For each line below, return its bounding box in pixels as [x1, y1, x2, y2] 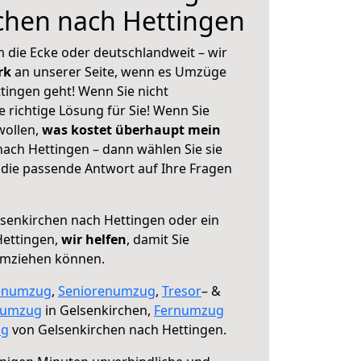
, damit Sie [127, 230, 189, 248]
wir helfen [61, 230, 127, 248]
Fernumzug [154, 301, 224, 319]
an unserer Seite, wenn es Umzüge [15, 63, 226, 81]
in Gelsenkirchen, [42, 301, 154, 319]
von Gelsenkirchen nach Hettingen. [9, 321, 226, 338]
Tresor [162, 282, 201, 300]
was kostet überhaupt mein [42, 121, 221, 139]
